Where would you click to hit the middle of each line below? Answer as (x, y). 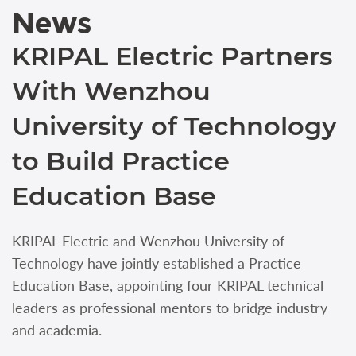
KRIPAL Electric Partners (172, 56)
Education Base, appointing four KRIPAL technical (168, 285)
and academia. (57, 329)
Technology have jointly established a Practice (157, 263)
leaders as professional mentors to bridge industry (170, 307)
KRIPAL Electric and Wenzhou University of (148, 240)
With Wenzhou (111, 91)
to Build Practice (121, 161)
